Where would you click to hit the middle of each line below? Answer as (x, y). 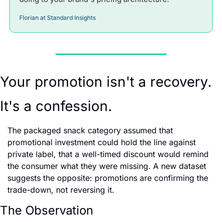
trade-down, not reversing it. (61, 190)
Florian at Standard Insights (57, 17)
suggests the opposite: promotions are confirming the (108, 178)
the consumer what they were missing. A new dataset (107, 166)
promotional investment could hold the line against (102, 142)
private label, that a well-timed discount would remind (108, 154)
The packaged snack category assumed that (90, 130)
